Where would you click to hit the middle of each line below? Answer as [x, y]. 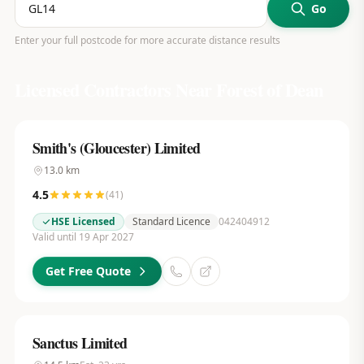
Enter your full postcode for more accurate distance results [147, 40]
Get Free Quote [88, 271]
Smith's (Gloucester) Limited [116, 148]
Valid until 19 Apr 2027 [83, 237]
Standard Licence [171, 221]
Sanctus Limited [80, 343]
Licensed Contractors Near [115, 90]
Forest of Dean [270, 90]
